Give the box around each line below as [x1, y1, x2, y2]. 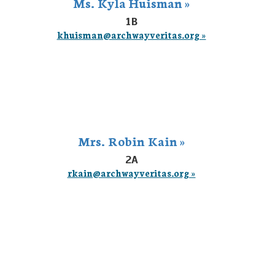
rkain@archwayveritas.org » [67, 166, 196, 179]
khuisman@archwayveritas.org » [56, 28, 206, 41]
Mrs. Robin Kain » [77, 132, 185, 149]
